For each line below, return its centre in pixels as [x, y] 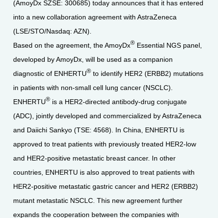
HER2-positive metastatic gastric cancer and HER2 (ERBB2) [105, 186]
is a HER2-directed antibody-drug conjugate [118, 101]
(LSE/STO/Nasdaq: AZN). [54, 31]
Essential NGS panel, [168, 45]
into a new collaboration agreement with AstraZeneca [95, 17]
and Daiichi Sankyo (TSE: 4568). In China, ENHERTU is [99, 130]
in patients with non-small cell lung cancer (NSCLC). [93, 87]
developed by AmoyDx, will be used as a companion [93, 59]
